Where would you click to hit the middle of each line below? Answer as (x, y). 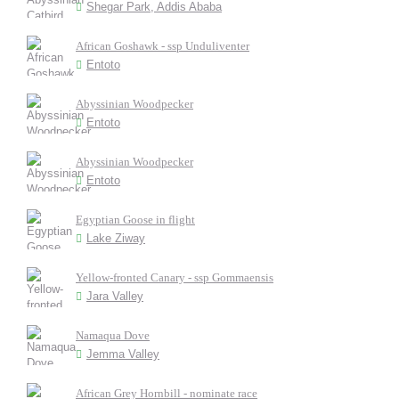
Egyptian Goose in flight (135, 220)
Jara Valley (115, 296)
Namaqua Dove (113, 335)
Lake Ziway (116, 238)
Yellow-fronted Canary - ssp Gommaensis (175, 277)
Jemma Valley (123, 354)
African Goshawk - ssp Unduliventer (163, 46)
